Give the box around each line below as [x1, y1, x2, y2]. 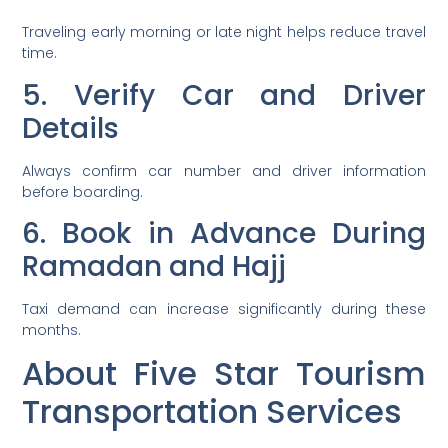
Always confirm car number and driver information [22, 160, 426, 181]
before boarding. [22, 181, 144, 202]
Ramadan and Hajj [22, 246, 287, 286]
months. [22, 319, 82, 340]
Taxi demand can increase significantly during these [22, 298, 426, 319]
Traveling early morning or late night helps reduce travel [22, 22, 426, 43]
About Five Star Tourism [22, 351, 426, 397]
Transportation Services [22, 389, 403, 435]
